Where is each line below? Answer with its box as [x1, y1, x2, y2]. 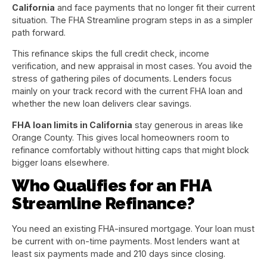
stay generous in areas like [132, 119, 243, 130]
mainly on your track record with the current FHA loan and [12, 86, 243, 97]
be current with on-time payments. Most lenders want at [12, 236, 240, 247]
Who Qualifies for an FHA [12, 176, 211, 196]
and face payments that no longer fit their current [55, 2, 255, 13]
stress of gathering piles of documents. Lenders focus [12, 73, 232, 84]
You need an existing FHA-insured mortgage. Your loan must [12, 223, 254, 234]
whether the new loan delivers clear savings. [12, 98, 191, 109]
